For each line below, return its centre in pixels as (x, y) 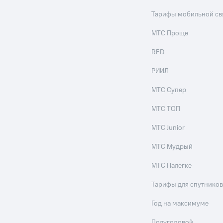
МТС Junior (168, 128)
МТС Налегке (172, 166)
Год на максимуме (180, 204)
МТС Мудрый (172, 147)
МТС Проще (170, 33)
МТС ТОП (166, 109)
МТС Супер (169, 90)
